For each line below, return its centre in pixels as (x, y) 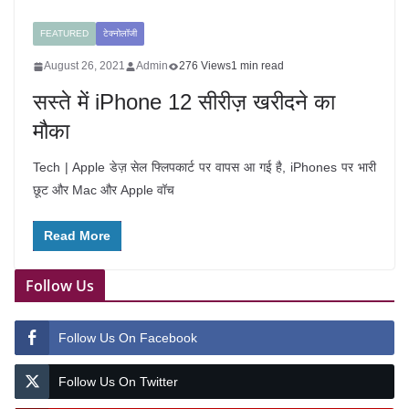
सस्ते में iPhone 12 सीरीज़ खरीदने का (184, 102)
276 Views (205, 66)
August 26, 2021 (84, 66)
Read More (77, 236)
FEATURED (64, 33)
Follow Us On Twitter (118, 382)
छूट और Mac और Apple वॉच (104, 190)
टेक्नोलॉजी (120, 33)
